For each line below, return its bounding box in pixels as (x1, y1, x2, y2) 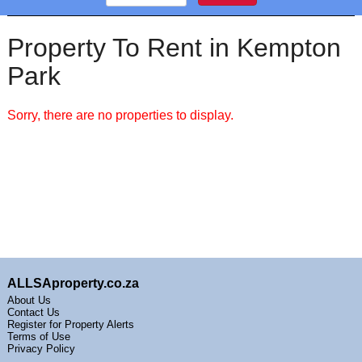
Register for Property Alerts (6, 318, 134, 330)
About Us (6, 294, 51, 306)
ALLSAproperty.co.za (6, 276, 139, 290)
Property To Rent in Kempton (6, 33, 341, 62)
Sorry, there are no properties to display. (6, 108, 234, 122)
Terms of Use (6, 330, 70, 343)
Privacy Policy (6, 343, 75, 355)
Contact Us (6, 306, 60, 318)
